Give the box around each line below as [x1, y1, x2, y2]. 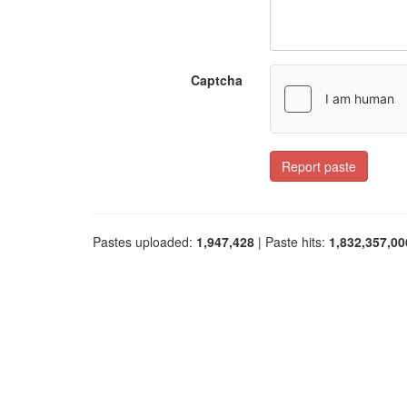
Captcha [191, 71, 243, 89]
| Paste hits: [254, 233, 329, 251]
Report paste [282, 157, 356, 175]
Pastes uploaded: [93, 233, 196, 251]
